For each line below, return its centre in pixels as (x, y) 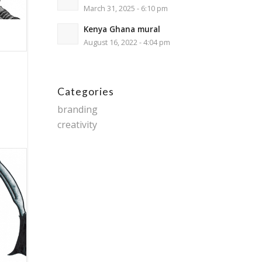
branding (77, 109)
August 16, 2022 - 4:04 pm (127, 42)
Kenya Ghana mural (122, 29)
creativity (77, 125)
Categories (85, 92)
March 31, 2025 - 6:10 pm (125, 8)
